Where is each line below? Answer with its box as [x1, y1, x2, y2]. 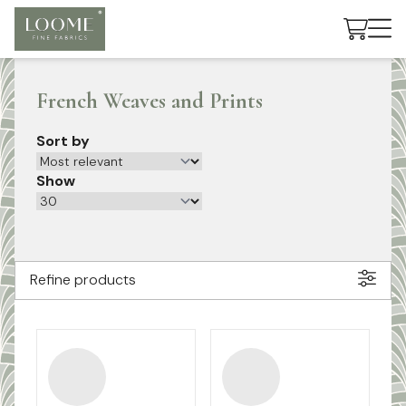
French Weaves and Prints [36, 88, 263, 114]
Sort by [36, 131, 90, 150]
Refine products [30, 270, 136, 290]
